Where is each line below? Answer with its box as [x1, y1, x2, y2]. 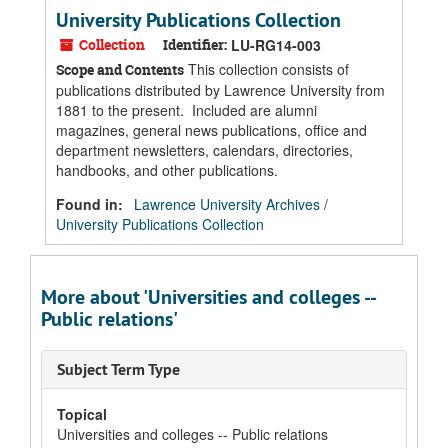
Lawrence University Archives [134, 194, 320, 214]
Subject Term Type [57, 359, 180, 380]
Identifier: [163, 35, 227, 54]
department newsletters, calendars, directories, [56, 140, 353, 160]
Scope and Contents [56, 60, 184, 79]
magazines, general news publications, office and [56, 120, 367, 140]
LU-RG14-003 [231, 35, 321, 55]
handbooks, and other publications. [56, 160, 278, 180]
